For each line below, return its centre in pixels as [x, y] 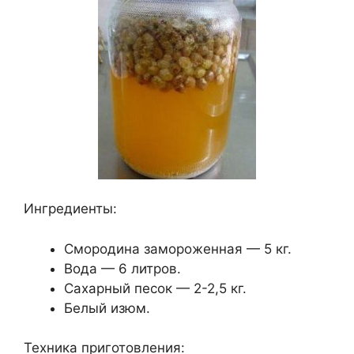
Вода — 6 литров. [122, 268]
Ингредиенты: [70, 209]
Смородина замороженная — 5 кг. [178, 249]
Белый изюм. [107, 308]
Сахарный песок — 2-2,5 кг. [155, 288]
